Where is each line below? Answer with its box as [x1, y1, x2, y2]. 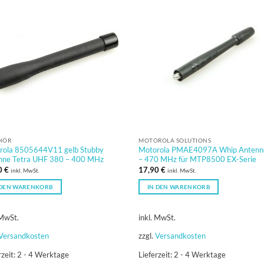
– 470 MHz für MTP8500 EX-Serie [138, 154, 257, 164]
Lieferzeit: [138, 249, 174, 259]
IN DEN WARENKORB [147, 183, 210, 190]
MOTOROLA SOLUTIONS [138, 136, 212, 144]
